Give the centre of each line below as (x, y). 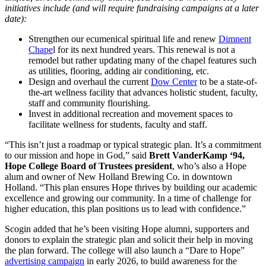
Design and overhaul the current (90, 82)
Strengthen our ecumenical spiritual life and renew (123, 39)
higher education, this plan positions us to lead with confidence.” (125, 209)
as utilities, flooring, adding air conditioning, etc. (119, 71)
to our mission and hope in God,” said (77, 156)
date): (16, 19)
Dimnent (235, 39)
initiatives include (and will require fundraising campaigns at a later (132, 8)
